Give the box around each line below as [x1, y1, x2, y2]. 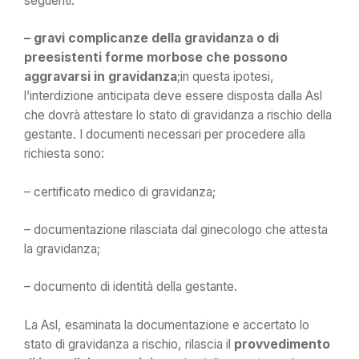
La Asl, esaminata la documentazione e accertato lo [24, 317, 309, 333]
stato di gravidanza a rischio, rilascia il [24, 336, 234, 352]
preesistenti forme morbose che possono [24, 50, 288, 66]
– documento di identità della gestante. [24, 279, 237, 295]
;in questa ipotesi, [177, 69, 274, 85]
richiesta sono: [24, 146, 104, 162]
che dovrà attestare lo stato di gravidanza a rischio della [24, 107, 332, 123]
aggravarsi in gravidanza [24, 69, 177, 85]
